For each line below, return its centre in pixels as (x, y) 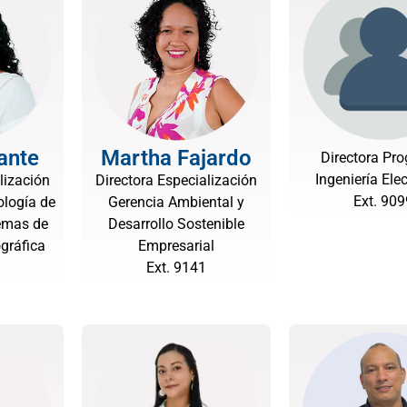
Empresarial (176, 246)
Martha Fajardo (176, 158)
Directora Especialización (176, 180)
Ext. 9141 (176, 268)
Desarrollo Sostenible (176, 224)
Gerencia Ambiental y (176, 202)
